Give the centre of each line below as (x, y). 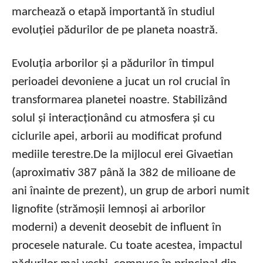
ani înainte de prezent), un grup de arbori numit (131, 191)
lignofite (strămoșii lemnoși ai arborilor (109, 209)
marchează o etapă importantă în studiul (113, 12)
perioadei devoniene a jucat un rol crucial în (121, 82)
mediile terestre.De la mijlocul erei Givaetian (122, 155)
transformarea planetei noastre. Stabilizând (119, 100)
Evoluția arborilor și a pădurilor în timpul (113, 64)
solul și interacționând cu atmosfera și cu (113, 118)
